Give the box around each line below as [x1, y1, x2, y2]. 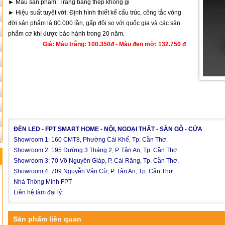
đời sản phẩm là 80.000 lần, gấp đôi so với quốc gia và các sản [8, 20, 180, 27]
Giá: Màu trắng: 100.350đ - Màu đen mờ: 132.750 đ [43, 41, 186, 48]
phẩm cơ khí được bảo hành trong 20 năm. [8, 30, 125, 37]
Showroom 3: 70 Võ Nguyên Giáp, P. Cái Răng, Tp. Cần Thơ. [14, 157, 179, 164]
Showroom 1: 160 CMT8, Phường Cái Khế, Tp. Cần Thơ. [14, 136, 168, 143]
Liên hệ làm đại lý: [14, 189, 63, 196]
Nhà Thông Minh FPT [14, 178, 72, 185]
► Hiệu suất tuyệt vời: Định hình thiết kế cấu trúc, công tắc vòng [8, 9, 181, 16]
